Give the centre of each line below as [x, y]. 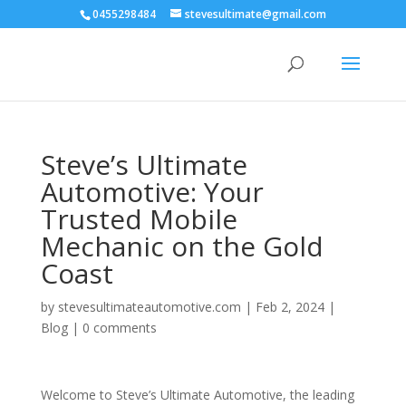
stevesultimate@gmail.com [255, 14]
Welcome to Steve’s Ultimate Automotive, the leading [197, 395]
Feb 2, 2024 [290, 307]
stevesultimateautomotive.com [149, 307]
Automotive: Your [152, 192]
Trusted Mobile [139, 219]
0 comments [119, 328]
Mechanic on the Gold [182, 246]
